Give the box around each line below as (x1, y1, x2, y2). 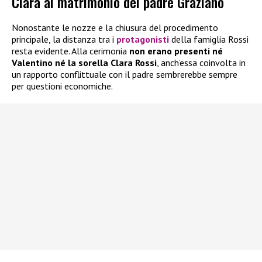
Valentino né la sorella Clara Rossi (12, 57, 157, 69)
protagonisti (116, 33, 171, 46)
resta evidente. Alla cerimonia (12, 45, 129, 57)
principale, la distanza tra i (12, 33, 116, 46)
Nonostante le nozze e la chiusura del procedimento (12, 22, 218, 34)
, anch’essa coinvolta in (157, 57, 246, 69)
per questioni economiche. (12, 80, 113, 92)
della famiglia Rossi (171, 33, 249, 46)
